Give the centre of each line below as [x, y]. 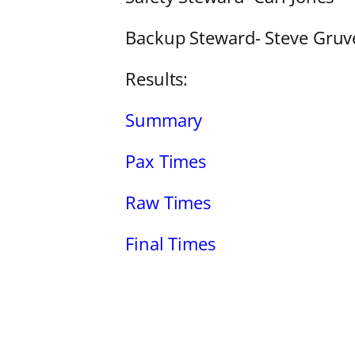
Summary [164, 120]
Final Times [170, 244]
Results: [157, 79]
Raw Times [168, 202]
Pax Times [166, 161]
